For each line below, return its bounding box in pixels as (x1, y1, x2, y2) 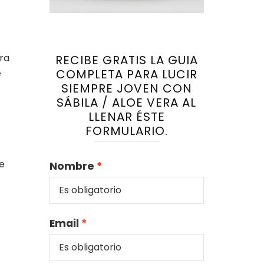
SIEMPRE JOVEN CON (61, 80, 192, 97)
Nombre (49, 159, 94, 173)
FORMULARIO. (85, 122, 168, 139)
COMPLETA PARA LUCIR (55, 65, 197, 82)
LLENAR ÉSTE (88, 108, 165, 125)
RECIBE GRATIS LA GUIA (55, 51, 198, 68)
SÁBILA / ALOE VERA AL (57, 94, 197, 111)
